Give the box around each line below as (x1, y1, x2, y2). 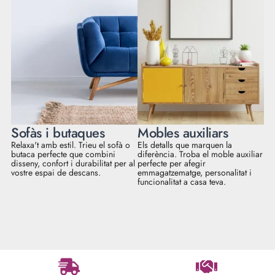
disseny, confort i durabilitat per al (11, 157, 135, 169)
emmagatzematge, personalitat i (137, 166, 252, 179)
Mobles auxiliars (137, 123, 228, 142)
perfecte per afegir (137, 157, 206, 169)
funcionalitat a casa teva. (137, 176, 226, 188)
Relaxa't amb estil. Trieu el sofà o (11, 139, 130, 151)
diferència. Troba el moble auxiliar (137, 148, 263, 160)
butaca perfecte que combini (11, 148, 115, 160)
